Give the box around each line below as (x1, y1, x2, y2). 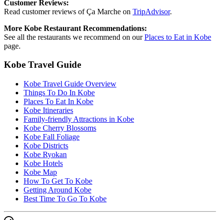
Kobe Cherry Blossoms (24, 124, 96, 133)
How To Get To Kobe (24, 177, 92, 186)
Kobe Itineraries (24, 106, 73, 115)
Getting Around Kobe (24, 186, 91, 194)
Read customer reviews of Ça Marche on (4, 7, 133, 16)
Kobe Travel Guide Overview (24, 80, 116, 88)
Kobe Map (24, 168, 57, 177)
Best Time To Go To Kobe (24, 194, 107, 203)
